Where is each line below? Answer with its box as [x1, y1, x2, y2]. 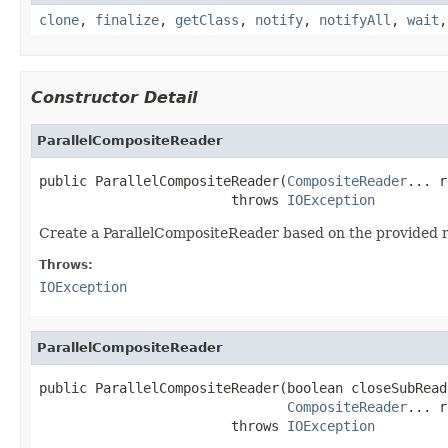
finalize [95, 11, 159, 28]
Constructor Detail [31, 87, 197, 107]
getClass [175, 11, 239, 28]
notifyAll [319, 11, 391, 28]
